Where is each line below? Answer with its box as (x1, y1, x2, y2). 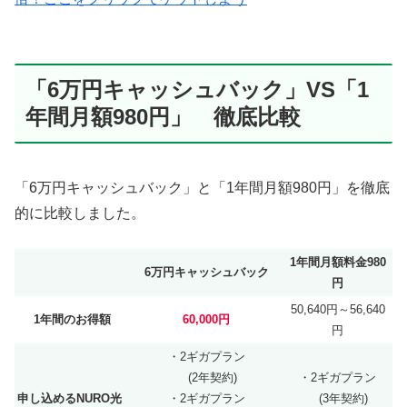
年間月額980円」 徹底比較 (25, 104, 301, 130)
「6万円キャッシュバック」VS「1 (25, 77, 369, 103)
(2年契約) (175, 371, 237, 385)
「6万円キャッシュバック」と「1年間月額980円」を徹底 (15, 179, 390, 195)
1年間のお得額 (34, 313, 111, 327)
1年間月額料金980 (289, 255, 386, 270)
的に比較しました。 (15, 204, 145, 221)
